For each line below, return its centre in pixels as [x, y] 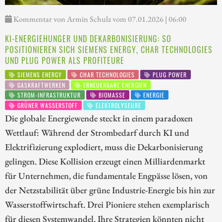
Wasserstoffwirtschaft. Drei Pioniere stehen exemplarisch [107, 204]
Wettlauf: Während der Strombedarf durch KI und [97, 132]
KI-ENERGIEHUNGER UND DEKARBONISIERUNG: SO [88, 39]
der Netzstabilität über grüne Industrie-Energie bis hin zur [110, 190]
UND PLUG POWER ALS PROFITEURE [65, 61]
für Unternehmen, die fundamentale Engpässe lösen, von [106, 175]
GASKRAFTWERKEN [40, 85]
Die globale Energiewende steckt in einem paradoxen [99, 118]
